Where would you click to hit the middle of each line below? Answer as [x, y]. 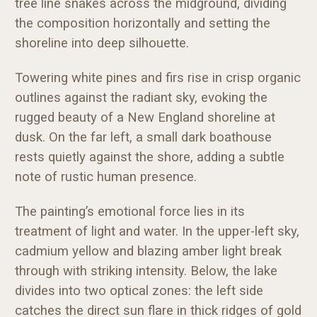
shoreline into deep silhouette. [102, 43]
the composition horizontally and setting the [143, 23]
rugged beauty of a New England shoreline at [145, 117]
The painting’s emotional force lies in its [130, 211]
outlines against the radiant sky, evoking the [141, 97]
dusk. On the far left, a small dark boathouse [143, 137]
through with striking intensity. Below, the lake [146, 271]
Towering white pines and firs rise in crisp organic [158, 77]
